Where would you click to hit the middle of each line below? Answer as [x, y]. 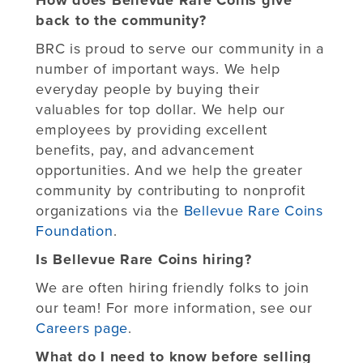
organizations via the [110, 210]
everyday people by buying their [148, 89]
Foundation [75, 231]
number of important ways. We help [158, 68]
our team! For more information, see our [174, 307]
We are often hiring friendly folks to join [173, 287]
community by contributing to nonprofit [171, 190]
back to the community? [124, 20]
